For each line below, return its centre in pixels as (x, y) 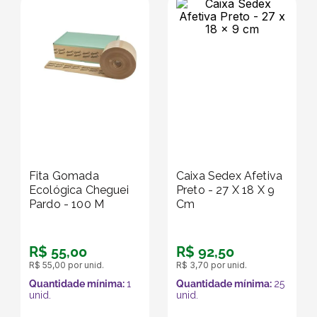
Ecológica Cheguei (79, 190)
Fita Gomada (64, 175)
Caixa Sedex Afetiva (230, 175)
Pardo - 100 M (67, 204)
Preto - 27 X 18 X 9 (226, 190)
